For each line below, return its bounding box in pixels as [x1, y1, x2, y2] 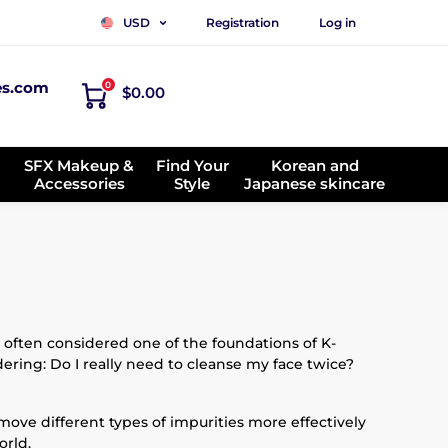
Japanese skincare [244, 173, 385, 193]
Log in [319, 14, 356, 30]
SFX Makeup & [24, 155, 135, 175]
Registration [206, 14, 279, 30]
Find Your [155, 155, 229, 175]
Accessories [33, 173, 125, 193]
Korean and [270, 155, 359, 175]
